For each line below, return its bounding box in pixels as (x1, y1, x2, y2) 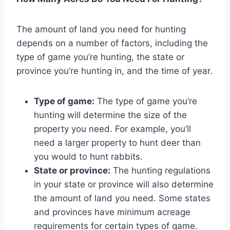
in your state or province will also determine (34, 179, 214, 189)
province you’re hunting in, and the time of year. (16, 65, 213, 76)
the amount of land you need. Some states (34, 193, 210, 203)
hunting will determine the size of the (34, 109, 187, 120)
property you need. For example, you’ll (34, 123, 191, 134)
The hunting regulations (110, 165, 210, 176)
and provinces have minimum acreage (34, 206, 190, 217)
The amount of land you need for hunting (16, 24, 186, 34)
